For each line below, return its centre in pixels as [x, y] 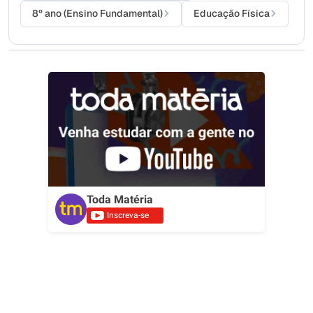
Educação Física [232, 13]
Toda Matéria [120, 199]
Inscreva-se [128, 215]
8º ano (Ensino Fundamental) [97, 13]
